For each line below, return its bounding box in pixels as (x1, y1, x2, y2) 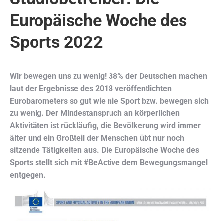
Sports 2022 (10, 32, 103, 52)
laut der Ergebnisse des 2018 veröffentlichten (10, 83, 172, 93)
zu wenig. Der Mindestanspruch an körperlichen (10, 108, 180, 118)
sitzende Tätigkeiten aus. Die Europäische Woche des (10, 145, 199, 155)
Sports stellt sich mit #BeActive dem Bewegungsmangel (10, 157, 208, 167)
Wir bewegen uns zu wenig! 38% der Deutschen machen (10, 71, 207, 81)
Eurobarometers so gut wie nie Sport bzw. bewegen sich (10, 96, 209, 106)
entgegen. (10, 170, 46, 180)
